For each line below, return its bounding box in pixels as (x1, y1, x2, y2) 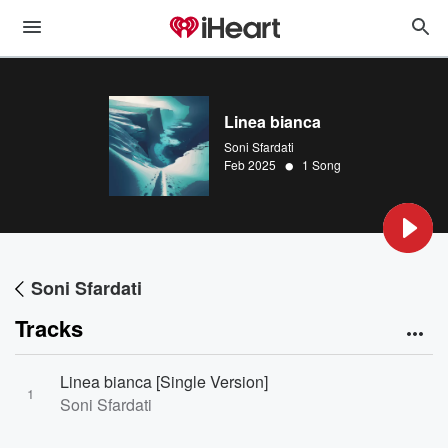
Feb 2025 (224, 156, 276, 173)
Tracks (15, 312, 83, 344)
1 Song (302, 156, 341, 173)
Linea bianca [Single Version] (60, 370, 268, 393)
